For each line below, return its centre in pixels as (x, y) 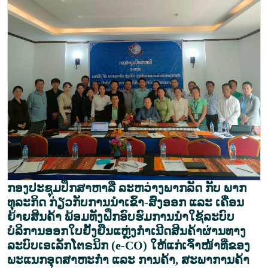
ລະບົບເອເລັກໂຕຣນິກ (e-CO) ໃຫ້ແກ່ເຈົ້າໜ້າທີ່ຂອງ (129, 245)
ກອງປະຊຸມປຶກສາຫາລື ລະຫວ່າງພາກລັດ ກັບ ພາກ (127, 188)
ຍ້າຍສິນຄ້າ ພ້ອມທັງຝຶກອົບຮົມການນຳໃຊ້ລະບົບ (121, 216)
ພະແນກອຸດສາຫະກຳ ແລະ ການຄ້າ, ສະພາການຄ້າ (128, 259)
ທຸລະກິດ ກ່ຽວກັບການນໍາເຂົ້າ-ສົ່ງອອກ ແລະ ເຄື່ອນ (126, 202)
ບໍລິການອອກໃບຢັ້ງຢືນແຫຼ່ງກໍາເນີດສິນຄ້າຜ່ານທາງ (127, 231)
